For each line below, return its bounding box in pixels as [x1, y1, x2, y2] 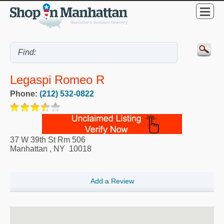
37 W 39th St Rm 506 [10, 135, 85, 144]
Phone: [10, 89, 39, 98]
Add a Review [90, 177, 134, 185]
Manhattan [10, 144, 47, 153]
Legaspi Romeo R [10, 73, 104, 87]
